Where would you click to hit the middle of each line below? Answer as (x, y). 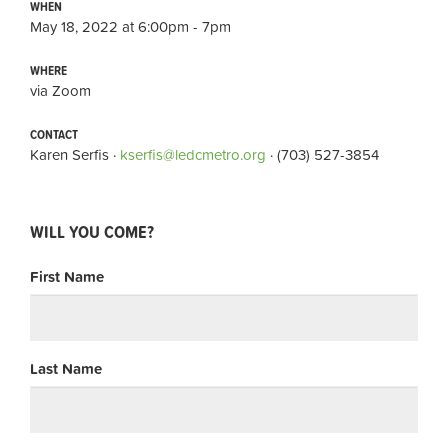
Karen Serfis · (75, 154)
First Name (67, 277)
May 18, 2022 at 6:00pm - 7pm (130, 26)
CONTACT (54, 134)
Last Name (66, 369)
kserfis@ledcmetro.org (193, 154)
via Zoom (60, 90)
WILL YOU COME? (92, 231)
